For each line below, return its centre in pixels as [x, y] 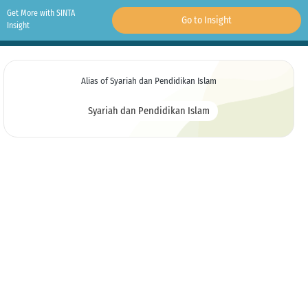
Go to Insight [206, 20]
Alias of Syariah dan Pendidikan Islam [149, 81]
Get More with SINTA [41, 13]
